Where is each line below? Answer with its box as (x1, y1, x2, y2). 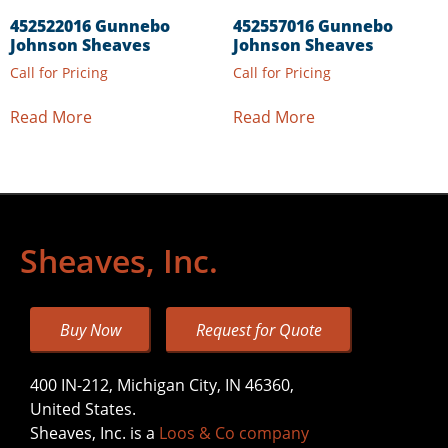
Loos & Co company (159, 422, 309, 445)
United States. (30, 398, 140, 421)
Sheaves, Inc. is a (30, 422, 159, 445)
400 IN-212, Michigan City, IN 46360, (30, 374, 294, 397)
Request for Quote (196, 319, 322, 342)
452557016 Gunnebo (232, 14, 393, 37)
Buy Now (60, 319, 121, 342)
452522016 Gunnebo (10, 14, 170, 37)
